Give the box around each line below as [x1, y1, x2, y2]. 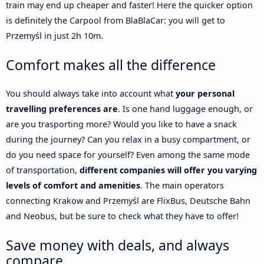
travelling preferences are [6, 103, 118, 114]
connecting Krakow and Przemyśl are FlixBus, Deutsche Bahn [6, 194, 250, 206]
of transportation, [6, 164, 80, 176]
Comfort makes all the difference [6, 55, 216, 74]
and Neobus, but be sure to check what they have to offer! [6, 210, 239, 222]
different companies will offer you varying [80, 164, 257, 176]
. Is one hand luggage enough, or [118, 103, 253, 114]
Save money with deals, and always [6, 235, 229, 255]
